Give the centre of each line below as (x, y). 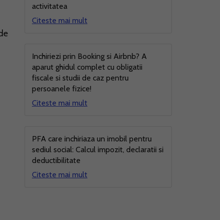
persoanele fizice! (62, 89)
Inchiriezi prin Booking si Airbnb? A (89, 56)
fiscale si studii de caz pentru (80, 78)
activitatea (50, 6)
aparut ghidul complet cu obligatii (87, 67)
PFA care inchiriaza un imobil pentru (92, 139)
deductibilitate (56, 160)
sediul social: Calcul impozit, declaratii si (98, 150)
